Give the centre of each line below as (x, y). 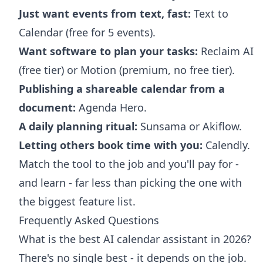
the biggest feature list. (77, 201)
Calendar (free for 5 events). (87, 32)
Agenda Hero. (111, 107)
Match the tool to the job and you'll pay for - (129, 163)
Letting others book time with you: (111, 145)
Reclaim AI (226, 51)
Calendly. (226, 145)
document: (47, 107)
